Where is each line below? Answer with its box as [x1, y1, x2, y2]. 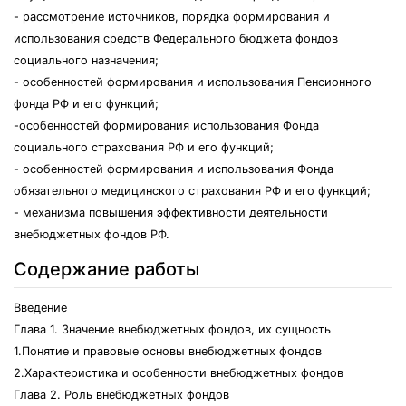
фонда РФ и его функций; [14, 97, 159, 111]
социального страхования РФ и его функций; [14, 140, 274, 154]
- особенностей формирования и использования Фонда [14, 162, 333, 176]
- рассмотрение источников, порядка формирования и [14, 10, 330, 24]
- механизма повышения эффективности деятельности [14, 206, 328, 219]
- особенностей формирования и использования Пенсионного [14, 75, 372, 89]
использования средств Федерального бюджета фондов [14, 32, 338, 45]
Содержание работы [14, 258, 199, 280]
